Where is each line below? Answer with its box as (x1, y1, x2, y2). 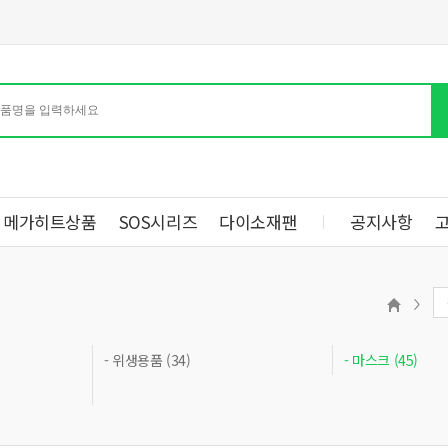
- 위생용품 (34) (104, 350, 191, 370)
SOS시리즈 (118, 209, 198, 234)
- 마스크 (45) (344, 350, 418, 370)
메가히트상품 (3, 209, 97, 234)
